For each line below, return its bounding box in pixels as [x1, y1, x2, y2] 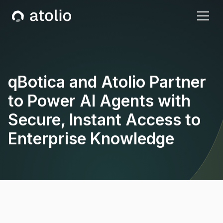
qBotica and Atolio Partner [8, 72, 206, 92]
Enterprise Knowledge [8, 129, 174, 148]
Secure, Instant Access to [8, 110, 201, 129]
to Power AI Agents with [8, 91, 191, 111]
